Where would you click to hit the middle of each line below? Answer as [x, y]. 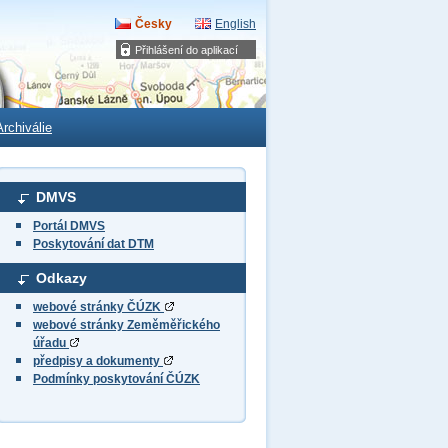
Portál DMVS [69, 226]
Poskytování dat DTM [93, 244]
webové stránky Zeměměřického [126, 325]
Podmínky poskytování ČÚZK [116, 379]
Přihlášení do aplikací [186, 50]
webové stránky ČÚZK [98, 307]
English [235, 24]
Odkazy [61, 278]
